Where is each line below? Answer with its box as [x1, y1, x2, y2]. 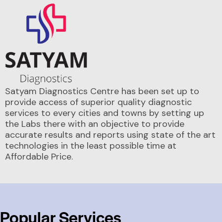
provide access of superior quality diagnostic [5, 96, 192, 108]
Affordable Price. [5, 150, 73, 163]
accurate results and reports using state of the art [5, 128, 216, 141]
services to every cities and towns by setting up [5, 107, 204, 119]
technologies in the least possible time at [5, 139, 176, 152]
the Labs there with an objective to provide [5, 117, 184, 130]
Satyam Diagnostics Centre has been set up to [5, 85, 199, 97]
